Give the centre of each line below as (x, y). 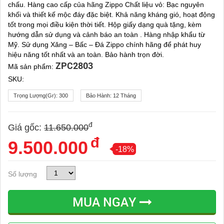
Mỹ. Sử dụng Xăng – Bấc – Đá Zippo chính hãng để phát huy (104, 45)
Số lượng (22, 174)
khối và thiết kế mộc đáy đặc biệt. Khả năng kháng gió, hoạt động (111, 15)
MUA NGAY (106, 202)
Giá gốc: (25, 128)
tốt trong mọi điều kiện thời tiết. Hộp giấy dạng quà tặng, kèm (105, 25)
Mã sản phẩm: (32, 67)
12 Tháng (124, 96)
